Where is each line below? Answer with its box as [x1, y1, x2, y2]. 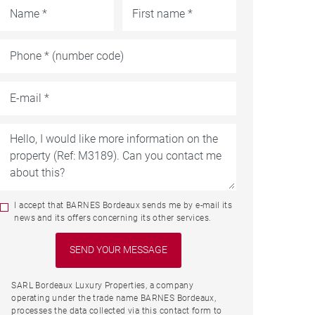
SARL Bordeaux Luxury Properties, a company [11, 280, 194, 290]
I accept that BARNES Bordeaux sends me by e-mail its [14, 200, 233, 210]
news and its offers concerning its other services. [14, 212, 212, 223]
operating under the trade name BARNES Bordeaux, [11, 292, 217, 303]
